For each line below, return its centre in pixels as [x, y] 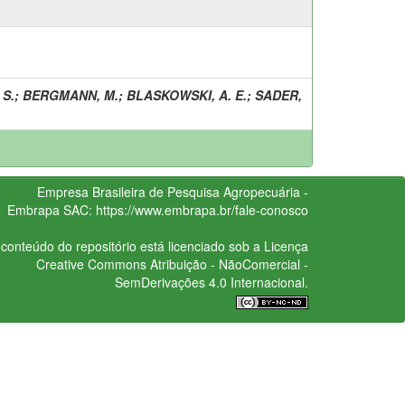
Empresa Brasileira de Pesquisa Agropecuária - [172, 191]
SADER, [278, 94]
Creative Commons [91, 264]
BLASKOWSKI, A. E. [187, 94]
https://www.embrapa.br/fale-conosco [202, 209]
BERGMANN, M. [71, 94]
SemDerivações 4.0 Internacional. [211, 282]
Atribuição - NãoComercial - [227, 264]
